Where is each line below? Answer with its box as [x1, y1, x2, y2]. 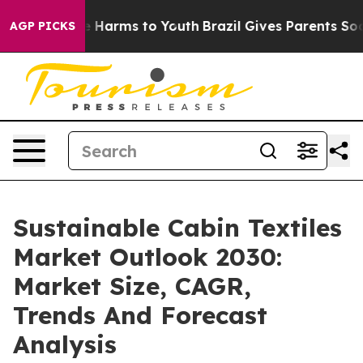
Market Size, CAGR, [13, 271, 251, 301]
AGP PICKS [10, 19, 75, 33]
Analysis [13, 329, 117, 360]
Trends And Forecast [13, 300, 267, 331]
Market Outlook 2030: [13, 241, 282, 272]
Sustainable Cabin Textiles [13, 212, 342, 243]
